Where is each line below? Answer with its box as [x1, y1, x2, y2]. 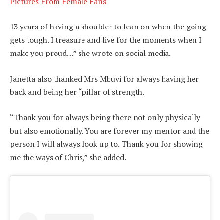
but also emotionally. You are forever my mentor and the [10, 125, 209, 136]
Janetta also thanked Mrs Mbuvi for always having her [10, 73, 199, 84]
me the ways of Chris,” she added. [10, 151, 126, 163]
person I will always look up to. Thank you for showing [10, 138, 203, 149]
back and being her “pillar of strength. [10, 86, 144, 97]
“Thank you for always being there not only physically [10, 111, 200, 123]
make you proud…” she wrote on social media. [10, 48, 171, 59]
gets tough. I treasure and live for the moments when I [10, 34, 202, 46]
